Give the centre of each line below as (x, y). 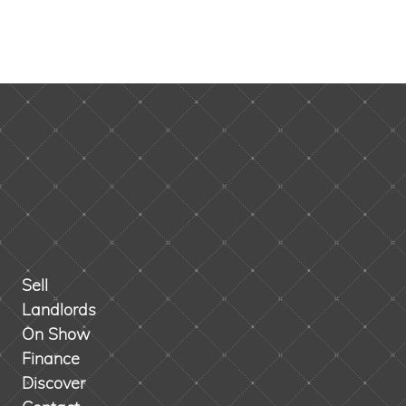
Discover (53, 383)
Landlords (59, 310)
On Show (56, 334)
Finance (51, 359)
